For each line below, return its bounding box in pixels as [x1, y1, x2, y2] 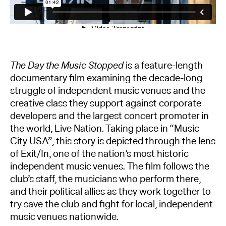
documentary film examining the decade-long [10, 72, 202, 85]
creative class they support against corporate [10, 97, 201, 110]
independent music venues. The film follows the [10, 160, 209, 174]
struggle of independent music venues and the [10, 84, 205, 98]
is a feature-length [126, 59, 203, 73]
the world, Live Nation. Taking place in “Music [10, 122, 199, 136]
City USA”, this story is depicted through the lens [10, 135, 215, 148]
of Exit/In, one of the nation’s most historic [10, 147, 188, 161]
